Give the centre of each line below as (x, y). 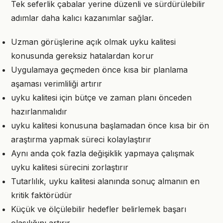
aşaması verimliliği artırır (56, 84)
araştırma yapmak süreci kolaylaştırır (81, 139)
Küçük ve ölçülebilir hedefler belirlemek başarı (99, 209)
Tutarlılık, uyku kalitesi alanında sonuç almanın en (105, 181)
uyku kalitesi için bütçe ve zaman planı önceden (101, 98)
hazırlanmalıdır (39, 111)
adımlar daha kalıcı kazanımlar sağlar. (82, 18)
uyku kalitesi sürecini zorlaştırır (70, 167)
